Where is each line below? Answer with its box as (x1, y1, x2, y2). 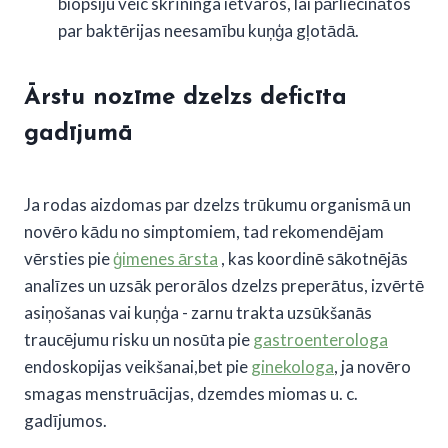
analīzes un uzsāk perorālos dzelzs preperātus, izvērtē (24, 274, 424, 296)
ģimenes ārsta (113, 247, 218, 269)
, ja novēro (334, 355, 411, 377)
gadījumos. (24, 409, 107, 431)
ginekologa (251, 355, 334, 377)
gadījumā (24, 121, 133, 146)
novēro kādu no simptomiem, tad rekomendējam (24, 220, 384, 242)
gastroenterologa (253, 328, 388, 350)
